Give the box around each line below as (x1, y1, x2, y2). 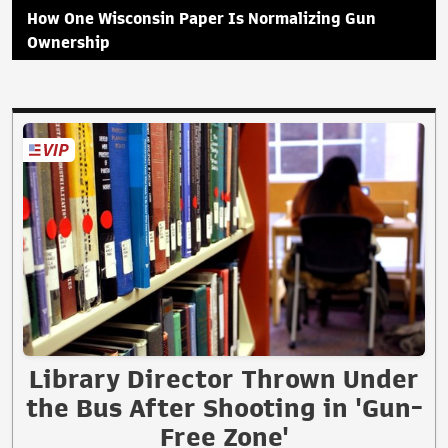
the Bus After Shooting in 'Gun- (25, 395, 423, 422)
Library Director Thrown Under (29, 366, 419, 393)
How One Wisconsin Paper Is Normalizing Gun (27, 10, 376, 27)
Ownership (27, 34, 110, 51)
